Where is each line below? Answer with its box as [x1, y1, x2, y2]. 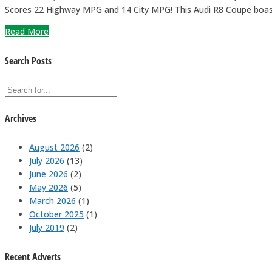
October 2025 [29, 208, 84, 220]
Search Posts [5, 53, 52, 67]
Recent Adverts [5, 250, 61, 263]
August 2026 [29, 141, 80, 154]
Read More [5, 25, 49, 38]
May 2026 [29, 182, 68, 194]
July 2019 [29, 222, 64, 234]
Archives [5, 112, 36, 126]
